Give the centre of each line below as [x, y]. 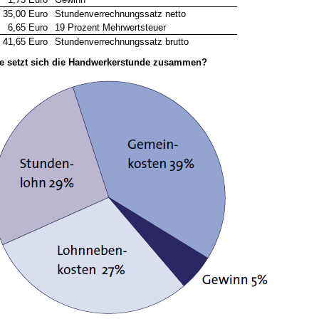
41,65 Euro [25, 42]
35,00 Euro [25, 14]
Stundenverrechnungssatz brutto [122, 42]
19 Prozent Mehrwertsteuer [110, 27]
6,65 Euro [28, 27]
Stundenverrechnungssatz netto [120, 14]
